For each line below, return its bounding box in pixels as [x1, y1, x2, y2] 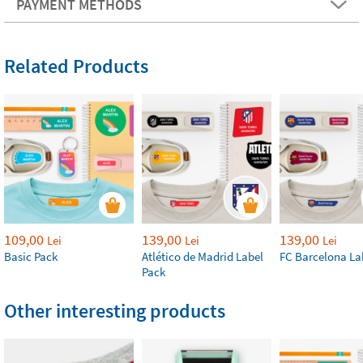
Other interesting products [4, 297, 225, 323]
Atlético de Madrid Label [142, 248, 263, 264]
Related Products [4, 53, 148, 79]
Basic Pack [4, 248, 58, 264]
